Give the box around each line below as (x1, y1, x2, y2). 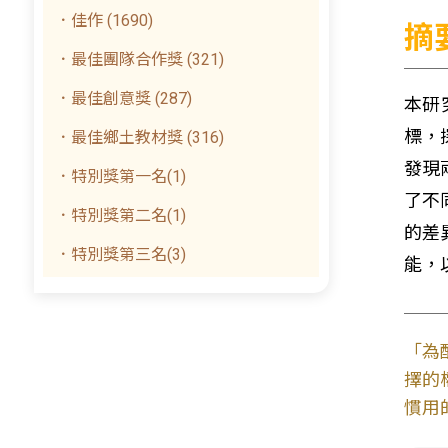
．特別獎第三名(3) (55, 245, 187, 264)
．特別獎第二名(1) (55, 206, 187, 225)
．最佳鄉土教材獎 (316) (55, 128, 225, 147)
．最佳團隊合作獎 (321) (55, 50, 225, 69)
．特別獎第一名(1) (55, 167, 187, 186)
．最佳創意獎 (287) (55, 89, 193, 108)
